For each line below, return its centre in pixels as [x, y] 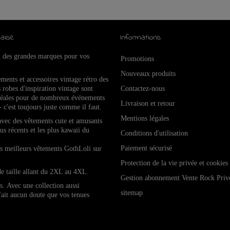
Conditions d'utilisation [154, 133]
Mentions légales [145, 118]
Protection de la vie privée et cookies [174, 163]
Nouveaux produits [148, 74]
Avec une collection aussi [43, 186]
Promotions [137, 59]
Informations [140, 37]
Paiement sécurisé [146, 148]
